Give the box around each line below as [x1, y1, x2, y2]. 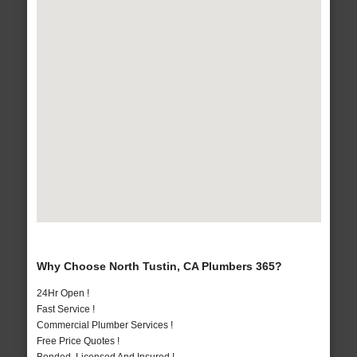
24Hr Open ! [36, 288, 89, 300]
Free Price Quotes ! [36, 335, 120, 347]
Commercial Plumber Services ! [36, 320, 173, 331]
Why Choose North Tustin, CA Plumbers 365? [36, 260, 282, 273]
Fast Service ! [36, 304, 95, 316]
